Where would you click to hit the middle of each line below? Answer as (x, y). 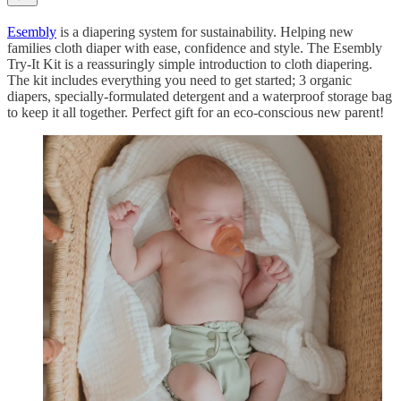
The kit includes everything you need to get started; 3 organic (179, 80)
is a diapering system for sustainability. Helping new (205, 31)
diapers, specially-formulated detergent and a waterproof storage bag (200, 96)
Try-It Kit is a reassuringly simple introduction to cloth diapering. (190, 64)
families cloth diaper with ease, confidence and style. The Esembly (195, 47)
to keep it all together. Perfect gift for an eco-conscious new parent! (196, 112)
